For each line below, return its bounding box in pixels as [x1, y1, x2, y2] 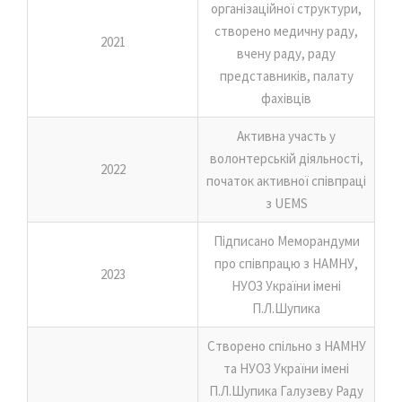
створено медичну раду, [214, 22, 358, 39]
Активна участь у [237, 127, 336, 144]
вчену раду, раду [237, 44, 336, 62]
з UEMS [265, 194, 308, 212]
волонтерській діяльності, [209, 149, 363, 167]
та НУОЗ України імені [223, 359, 349, 377]
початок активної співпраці [206, 171, 366, 189]
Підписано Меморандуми [213, 232, 360, 249]
